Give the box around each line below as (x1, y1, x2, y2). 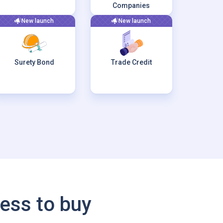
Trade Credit (111, 58, 152, 66)
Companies (112, 1, 150, 9)
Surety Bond (14, 58, 54, 66)
